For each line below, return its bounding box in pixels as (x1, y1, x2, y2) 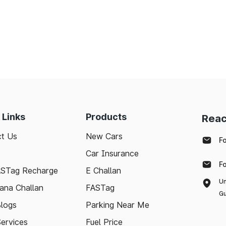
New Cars (86, 131, 123, 141)
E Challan (86, 165, 121, 176)
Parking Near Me (86, 200, 149, 210)
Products (86, 111, 127, 122)
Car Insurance (86, 148, 139, 158)
